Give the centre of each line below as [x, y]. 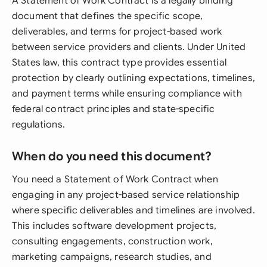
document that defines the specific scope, [108, 16]
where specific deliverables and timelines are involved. [133, 210]
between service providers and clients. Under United [129, 47]
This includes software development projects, [114, 226]
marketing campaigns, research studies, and [112, 257]
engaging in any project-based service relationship [126, 195]
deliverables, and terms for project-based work [117, 32]
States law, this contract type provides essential [119, 63]
